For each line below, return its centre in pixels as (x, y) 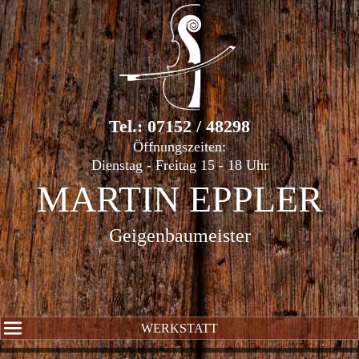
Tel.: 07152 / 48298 (179, 127)
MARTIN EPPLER (179, 200)
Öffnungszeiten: (179, 147)
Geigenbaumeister (179, 236)
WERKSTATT (179, 328)
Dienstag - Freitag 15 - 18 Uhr (179, 165)
